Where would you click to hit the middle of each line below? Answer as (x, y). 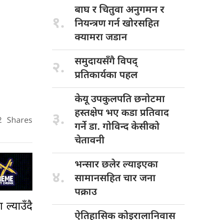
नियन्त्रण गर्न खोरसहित (117, 24)
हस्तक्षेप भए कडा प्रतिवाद (122, 113)
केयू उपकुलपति (104, 99)
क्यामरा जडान (101, 38)
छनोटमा (150, 99)
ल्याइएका (140, 165)
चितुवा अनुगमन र (132, 10)
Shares (20, 121)
